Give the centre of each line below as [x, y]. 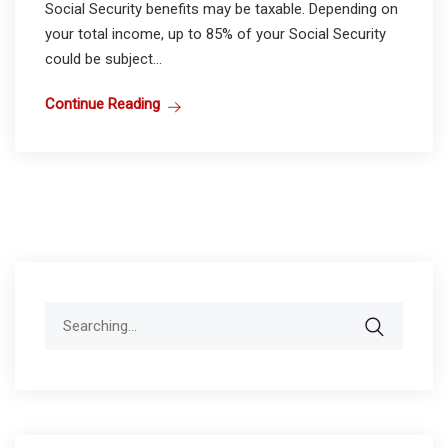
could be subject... [103, 58]
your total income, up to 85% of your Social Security [215, 33]
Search [67, 312]
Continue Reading [102, 103]
